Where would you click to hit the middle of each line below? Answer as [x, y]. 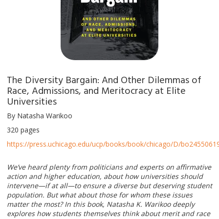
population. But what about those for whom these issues [100, 195]
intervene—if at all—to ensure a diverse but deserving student [109, 185]
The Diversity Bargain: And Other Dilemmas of [104, 79]
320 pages [23, 130]
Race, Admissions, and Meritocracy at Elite [96, 90]
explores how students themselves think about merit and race [109, 213]
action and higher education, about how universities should [105, 176]
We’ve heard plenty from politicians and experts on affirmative [109, 167]
